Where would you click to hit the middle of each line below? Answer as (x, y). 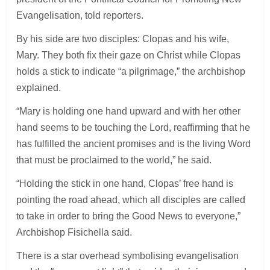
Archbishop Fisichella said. (74, 232)
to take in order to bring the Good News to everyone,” (129, 216)
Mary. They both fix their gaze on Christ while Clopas (129, 55)
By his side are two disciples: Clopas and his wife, (123, 39)
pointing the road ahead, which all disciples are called (131, 199)
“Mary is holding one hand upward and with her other (129, 111)
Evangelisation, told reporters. (80, 15)
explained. (39, 87)
